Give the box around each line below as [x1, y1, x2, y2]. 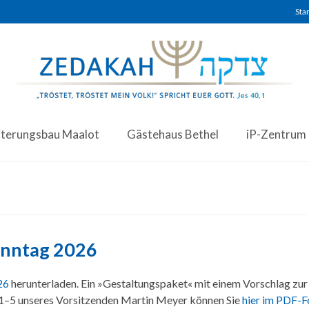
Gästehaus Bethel [126, 127, 219, 141]
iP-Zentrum [246, 127, 306, 141]
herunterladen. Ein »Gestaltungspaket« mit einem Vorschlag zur [9, 276, 308, 290]
